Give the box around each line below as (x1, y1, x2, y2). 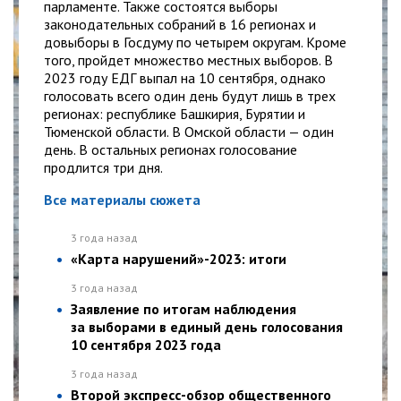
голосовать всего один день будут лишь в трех (44, 86, 336, 105)
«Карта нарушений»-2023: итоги (71, 249, 286, 268)
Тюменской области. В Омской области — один (44, 122, 334, 141)
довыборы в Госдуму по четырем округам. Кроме (44, 32, 346, 51)
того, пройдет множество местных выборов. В (44, 50, 333, 69)
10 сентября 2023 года (71, 335, 221, 354)
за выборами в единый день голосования (71, 317, 343, 336)
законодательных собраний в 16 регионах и (44, 14, 316, 33)
